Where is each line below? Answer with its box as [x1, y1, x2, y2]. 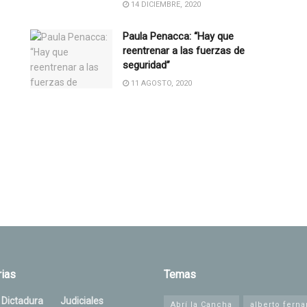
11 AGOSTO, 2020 [129, 78, 192, 88]
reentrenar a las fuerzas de [123, 44, 245, 57]
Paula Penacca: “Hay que [123, 29, 234, 42]
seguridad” [123, 58, 170, 71]
